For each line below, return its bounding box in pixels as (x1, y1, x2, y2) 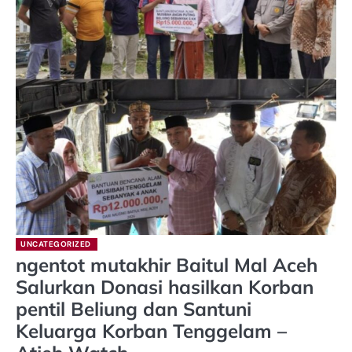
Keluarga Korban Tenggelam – (16, 318, 287, 343)
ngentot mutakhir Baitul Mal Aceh (16, 252, 317, 277)
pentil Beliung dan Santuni (16, 296, 251, 321)
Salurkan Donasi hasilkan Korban (16, 274, 313, 299)
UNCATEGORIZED (20, 238, 91, 249)
